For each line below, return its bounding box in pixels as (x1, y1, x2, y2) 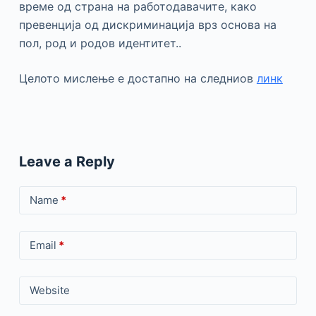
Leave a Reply (18, 152, 115, 170)
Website (29, 283, 70, 297)
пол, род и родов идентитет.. (18, 35, 181, 50)
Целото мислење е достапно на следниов (18, 71, 257, 85)
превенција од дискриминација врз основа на (18, 17, 276, 32)
